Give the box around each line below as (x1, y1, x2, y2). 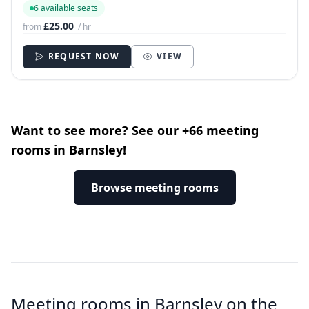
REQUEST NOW (48, 50, 120, 63)
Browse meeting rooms (90, 180, 219, 196)
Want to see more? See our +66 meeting (11, 122, 259, 139)
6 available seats (34, 2, 98, 14)
